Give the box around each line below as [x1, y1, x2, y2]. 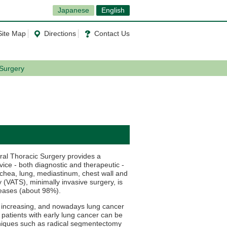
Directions [44, 29, 76, 37]
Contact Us [94, 29, 130, 37]
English [101, 6, 125, 14]
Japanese [58, 6, 89, 14]
